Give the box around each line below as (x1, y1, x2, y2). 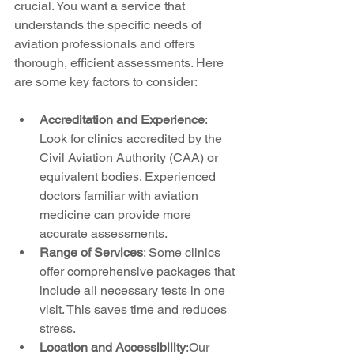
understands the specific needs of (14, 17, 205, 32)
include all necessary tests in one (40, 282, 228, 298)
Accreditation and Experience (40, 111, 205, 127)
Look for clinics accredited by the (40, 130, 225, 146)
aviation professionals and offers (14, 36, 198, 51)
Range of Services (40, 244, 143, 260)
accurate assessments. (40, 225, 168, 241)
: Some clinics (143, 244, 224, 260)
